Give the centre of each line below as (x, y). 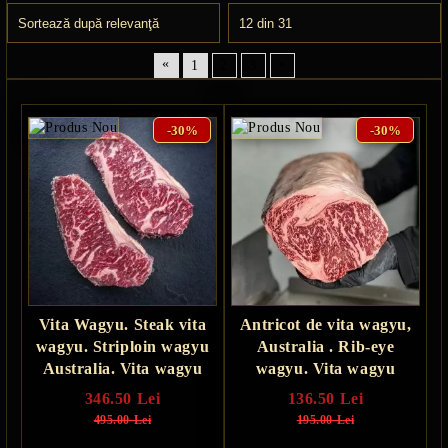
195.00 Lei (325, 420)
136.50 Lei (325, 398)
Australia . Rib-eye (325, 346)
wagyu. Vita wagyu (325, 368)
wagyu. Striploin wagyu (122, 346)
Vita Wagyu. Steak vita (122, 324)
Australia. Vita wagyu (122, 368)
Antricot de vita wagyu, (325, 324)
